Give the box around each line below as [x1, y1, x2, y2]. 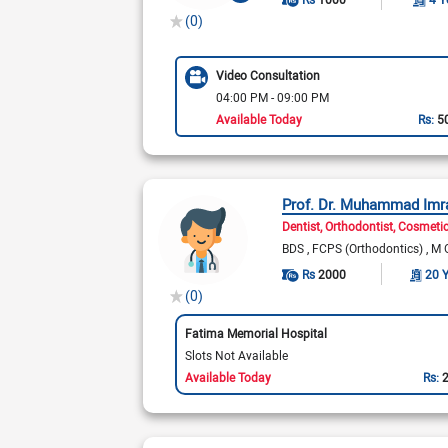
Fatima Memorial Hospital [184, 324, 327, 341]
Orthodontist [325, 218, 394, 234]
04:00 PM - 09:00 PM [215, 88, 329, 105]
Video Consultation [215, 66, 320, 83]
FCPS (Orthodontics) [312, 240, 427, 256]
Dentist [282, 218, 321, 234]
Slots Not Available [184, 346, 288, 363]
